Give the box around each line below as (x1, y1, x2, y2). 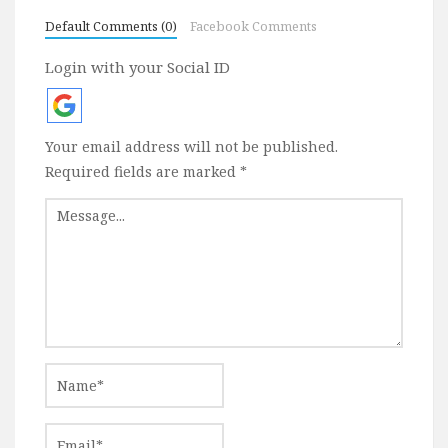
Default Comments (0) (45, 17, 177, 35)
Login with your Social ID (45, 57, 230, 77)
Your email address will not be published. (45, 137, 338, 156)
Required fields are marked (45, 162, 240, 181)
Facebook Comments (189, 17, 317, 35)
